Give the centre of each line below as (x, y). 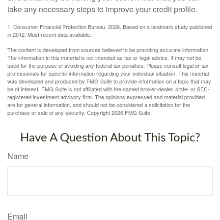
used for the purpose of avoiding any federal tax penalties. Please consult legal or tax (108, 66)
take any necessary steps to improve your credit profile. (102, 9)
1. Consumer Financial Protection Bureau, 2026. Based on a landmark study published (110, 27)
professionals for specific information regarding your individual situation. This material (108, 73)
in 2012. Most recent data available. (49, 35)
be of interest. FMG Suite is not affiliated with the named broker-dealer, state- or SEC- (109, 89)
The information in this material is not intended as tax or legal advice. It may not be (104, 58)
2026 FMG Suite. (132, 113)
